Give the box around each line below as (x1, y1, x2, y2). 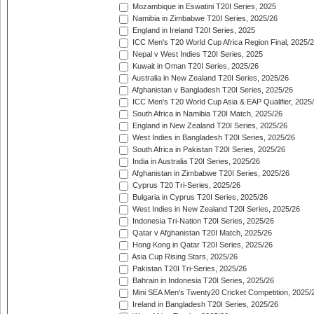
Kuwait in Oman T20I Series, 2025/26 (130, 62, 259, 71)
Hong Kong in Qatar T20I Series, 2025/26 (130, 240, 273, 250)
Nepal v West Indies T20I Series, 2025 (130, 50, 263, 59)
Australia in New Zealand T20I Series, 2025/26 (130, 74, 289, 83)
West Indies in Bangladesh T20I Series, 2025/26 (130, 133, 295, 142)
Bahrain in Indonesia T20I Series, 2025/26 (130, 276, 274, 285)
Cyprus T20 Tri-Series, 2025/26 (130, 181, 240, 190)
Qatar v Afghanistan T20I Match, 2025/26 (130, 228, 272, 238)
